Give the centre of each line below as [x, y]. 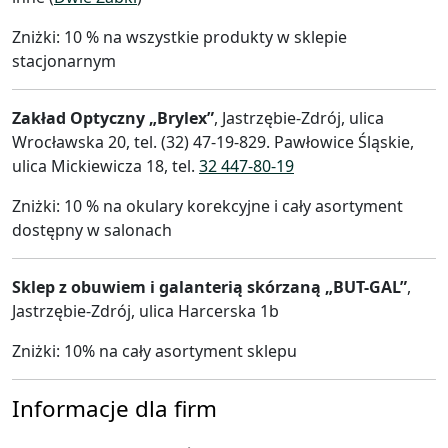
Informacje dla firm [114, 408]
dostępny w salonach [92, 229]
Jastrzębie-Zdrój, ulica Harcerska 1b [145, 310]
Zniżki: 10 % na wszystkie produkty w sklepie [179, 36]
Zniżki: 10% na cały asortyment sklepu [154, 350]
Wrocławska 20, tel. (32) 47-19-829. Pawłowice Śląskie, [213, 141]
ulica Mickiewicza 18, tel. [105, 165]
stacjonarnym [64, 60]
